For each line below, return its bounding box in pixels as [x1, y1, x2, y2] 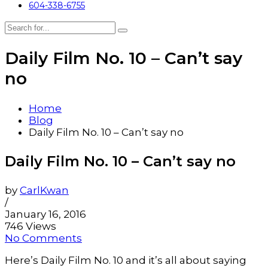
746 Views [5, 220, 56, 233]
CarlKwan [20, 184, 69, 197]
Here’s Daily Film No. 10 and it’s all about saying [5, 254, 246, 267]
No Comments [5, 232, 82, 245]
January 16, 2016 [5, 208, 86, 221]
